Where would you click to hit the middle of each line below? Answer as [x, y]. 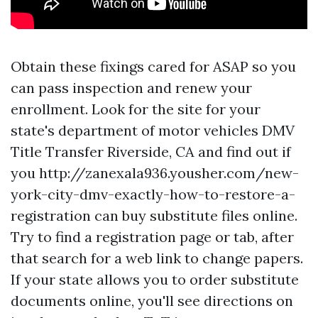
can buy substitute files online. [194, 215]
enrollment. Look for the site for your [136, 109]
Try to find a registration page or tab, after [152, 236]
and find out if [243, 151]
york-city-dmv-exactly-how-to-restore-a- [153, 194]
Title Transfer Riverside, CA [103, 151]
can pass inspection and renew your [131, 87]
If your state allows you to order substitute [155, 279]
